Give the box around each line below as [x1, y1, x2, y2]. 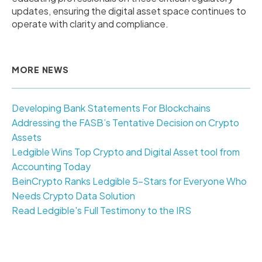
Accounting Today [12, 160, 91, 173]
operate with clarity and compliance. [12, 17, 168, 30]
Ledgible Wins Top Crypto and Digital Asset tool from [12, 145, 240, 158]
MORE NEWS [12, 64, 69, 75]
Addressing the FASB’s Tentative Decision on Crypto [12, 116, 239, 129]
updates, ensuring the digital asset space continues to [12, 4, 246, 17]
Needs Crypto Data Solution [12, 189, 135, 202]
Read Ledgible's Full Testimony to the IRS [12, 204, 191, 216]
